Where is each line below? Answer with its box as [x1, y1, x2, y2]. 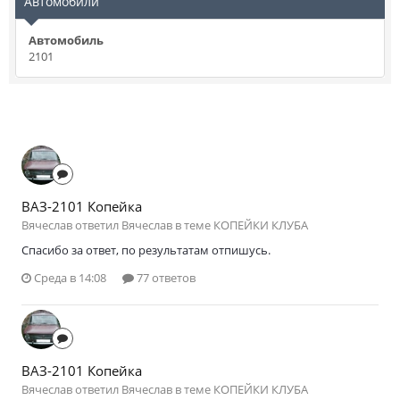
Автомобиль [29, 32, 104, 48]
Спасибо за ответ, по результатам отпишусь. [21, 242, 271, 258]
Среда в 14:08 [34, 269, 106, 286]
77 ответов [134, 269, 196, 286]
